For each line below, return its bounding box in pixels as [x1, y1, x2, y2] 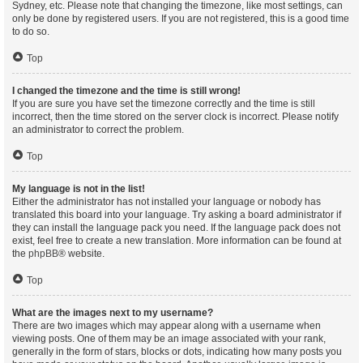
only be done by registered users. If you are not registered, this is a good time [12, 13, 349, 24]
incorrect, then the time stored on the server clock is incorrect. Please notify [12, 111, 339, 122]
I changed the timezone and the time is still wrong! [12, 85, 241, 96]
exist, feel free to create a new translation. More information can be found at [12, 235, 341, 246]
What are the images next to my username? [12, 307, 213, 318]
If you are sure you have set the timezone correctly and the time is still [12, 98, 315, 109]
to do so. [12, 26, 49, 37]
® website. [58, 248, 105, 259]
